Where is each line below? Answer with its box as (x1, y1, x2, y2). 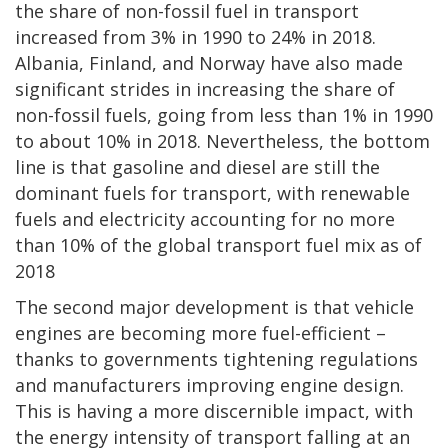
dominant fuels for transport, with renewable (15, 180, 410, 205)
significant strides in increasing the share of (15, 76, 395, 101)
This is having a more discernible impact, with (15, 398, 413, 423)
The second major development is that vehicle (15, 294, 414, 319)
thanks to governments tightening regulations (15, 346, 418, 371)
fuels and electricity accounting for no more (15, 206, 395, 231)
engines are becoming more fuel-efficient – (15, 320, 386, 345)
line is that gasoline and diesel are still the (15, 154, 380, 179)
